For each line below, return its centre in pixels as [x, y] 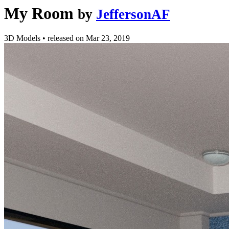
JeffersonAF [133, 14]
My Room [39, 13]
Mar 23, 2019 [108, 38]
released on [67, 38]
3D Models [23, 38]
